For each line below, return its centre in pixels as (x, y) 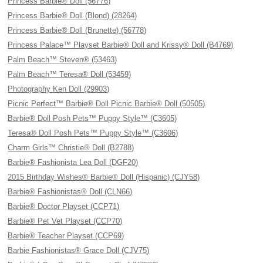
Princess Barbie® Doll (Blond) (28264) (73, 16)
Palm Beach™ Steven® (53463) (63, 60)
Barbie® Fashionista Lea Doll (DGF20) (73, 162)
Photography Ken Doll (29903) (59, 89)
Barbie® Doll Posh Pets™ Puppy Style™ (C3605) (92, 118)
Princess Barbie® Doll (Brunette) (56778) (77, 30)
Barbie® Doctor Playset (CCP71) (64, 206)
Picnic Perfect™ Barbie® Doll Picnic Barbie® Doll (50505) (107, 104)
